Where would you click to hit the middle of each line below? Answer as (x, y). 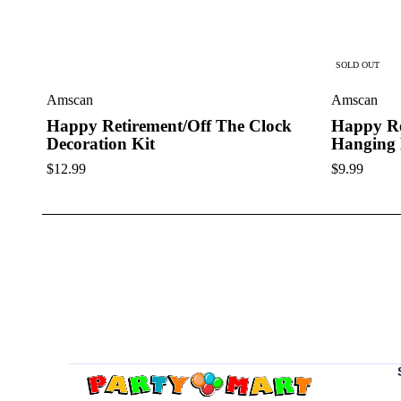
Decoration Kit (101, 143)
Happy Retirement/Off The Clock (169, 125)
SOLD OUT (357, 64)
